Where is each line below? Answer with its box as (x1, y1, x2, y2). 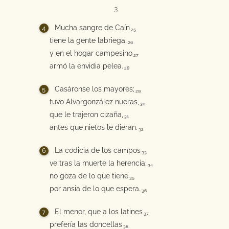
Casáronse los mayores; (54, 85, 134, 93)
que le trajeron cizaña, (49, 110, 123, 119)
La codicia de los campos (54, 146, 141, 154)
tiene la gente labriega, (49, 36, 127, 44)
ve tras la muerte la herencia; (49, 159, 147, 167)
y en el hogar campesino (49, 49, 132, 57)
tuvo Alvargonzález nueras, (49, 98, 139, 106)
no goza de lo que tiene (49, 172, 128, 180)
